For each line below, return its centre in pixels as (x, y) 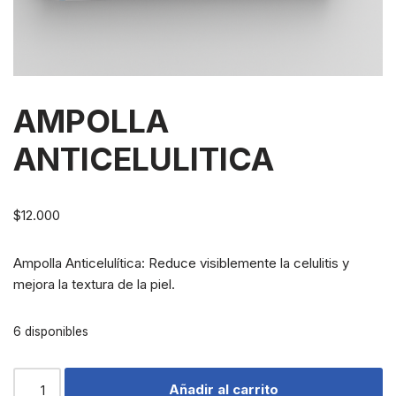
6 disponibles (51, 331)
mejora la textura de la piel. (94, 284)
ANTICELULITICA (144, 159)
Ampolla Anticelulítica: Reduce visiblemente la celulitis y (181, 263)
